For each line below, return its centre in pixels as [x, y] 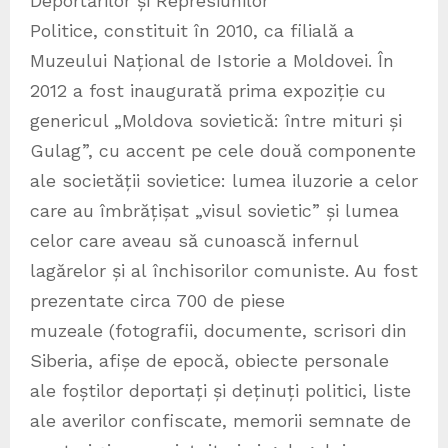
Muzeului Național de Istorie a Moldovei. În [212, 60]
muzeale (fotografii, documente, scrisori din [218, 330]
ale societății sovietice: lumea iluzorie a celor [224, 180]
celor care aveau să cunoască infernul [194, 240]
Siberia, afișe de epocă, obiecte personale [209, 360]
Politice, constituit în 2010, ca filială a [192, 30]
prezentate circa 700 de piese [157, 300]
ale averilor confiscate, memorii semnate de [220, 420]
